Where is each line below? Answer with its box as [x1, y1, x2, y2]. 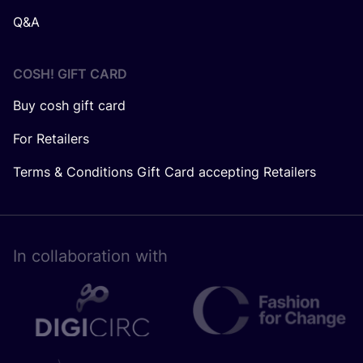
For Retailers [13, 130, 89, 147]
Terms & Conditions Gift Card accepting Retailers [13, 163, 316, 180]
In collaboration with [13, 246, 168, 266]
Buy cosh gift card [13, 96, 126, 113]
